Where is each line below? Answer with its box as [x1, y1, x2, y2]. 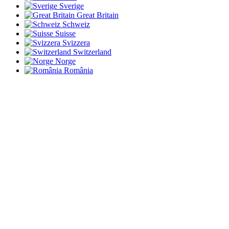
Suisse [55, 29, 76, 38]
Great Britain [77, 10, 119, 19]
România [64, 65, 93, 75]
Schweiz [62, 19, 90, 29]
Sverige [59, 1, 84, 10]
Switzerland [73, 47, 111, 56]
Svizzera [62, 38, 90, 47]
